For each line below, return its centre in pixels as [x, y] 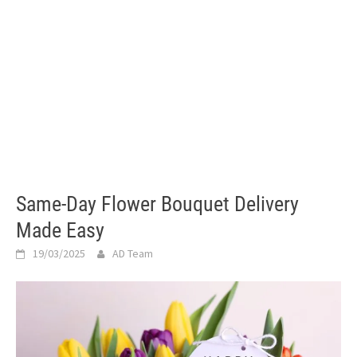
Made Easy [60, 230]
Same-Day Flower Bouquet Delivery [157, 204]
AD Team [133, 253]
